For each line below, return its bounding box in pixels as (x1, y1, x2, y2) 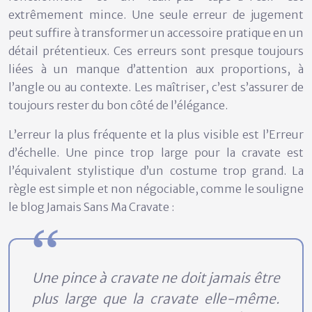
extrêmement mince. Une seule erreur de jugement (8, 8, 304, 22)
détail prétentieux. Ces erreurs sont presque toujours (8, 44, 304, 58)
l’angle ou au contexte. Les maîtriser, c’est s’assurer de (8, 80, 304, 95)
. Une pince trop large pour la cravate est (56, 146, 304, 160)
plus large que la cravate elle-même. (32, 290, 280, 308)
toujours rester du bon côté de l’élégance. (8, 98, 228, 113)
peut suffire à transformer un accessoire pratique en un (8, 26, 304, 40)
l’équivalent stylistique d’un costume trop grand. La (8, 164, 304, 178)
